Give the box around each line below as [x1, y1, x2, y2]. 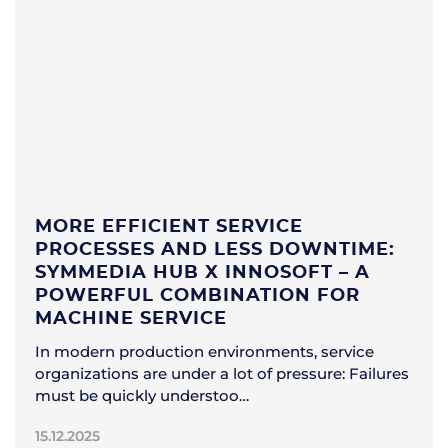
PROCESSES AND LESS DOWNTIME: [35, 240, 395, 259]
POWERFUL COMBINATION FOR [35, 286, 360, 305]
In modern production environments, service [35, 341, 374, 361]
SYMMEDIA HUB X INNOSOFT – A [35, 263, 370, 282]
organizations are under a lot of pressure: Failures [35, 363, 409, 383]
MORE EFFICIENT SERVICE [35, 217, 303, 236]
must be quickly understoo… [35, 385, 249, 405]
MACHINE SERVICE [35, 309, 227, 328]
